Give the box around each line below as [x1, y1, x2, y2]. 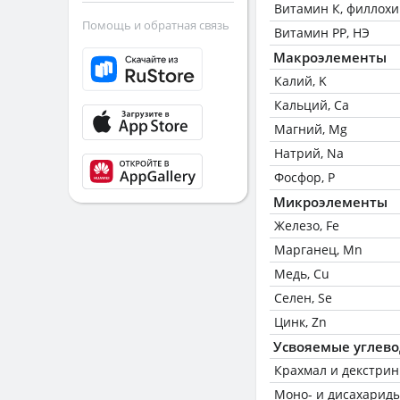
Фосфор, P [274, 169, 335, 186]
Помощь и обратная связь [82, 17, 229, 33]
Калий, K [274, 72, 327, 89]
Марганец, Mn [274, 241, 362, 258]
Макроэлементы [273, 48, 387, 66]
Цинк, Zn [274, 313, 327, 330]
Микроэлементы [273, 193, 387, 211]
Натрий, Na [274, 145, 344, 162]
